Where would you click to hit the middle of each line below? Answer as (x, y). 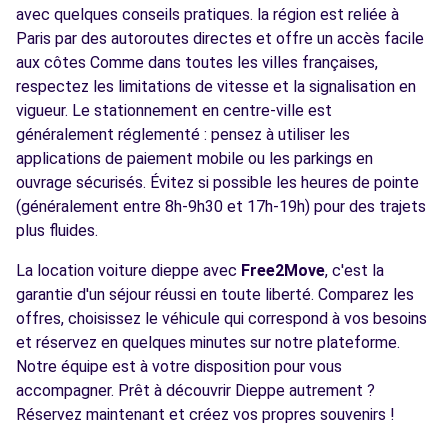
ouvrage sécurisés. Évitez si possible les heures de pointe (217, 182)
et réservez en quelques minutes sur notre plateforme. (208, 342)
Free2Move (283, 270)
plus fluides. (57, 230)
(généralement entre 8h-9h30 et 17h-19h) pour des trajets (221, 206)
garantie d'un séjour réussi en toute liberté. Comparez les (215, 294)
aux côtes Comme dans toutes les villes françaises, (197, 62)
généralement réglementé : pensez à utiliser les (183, 134)
